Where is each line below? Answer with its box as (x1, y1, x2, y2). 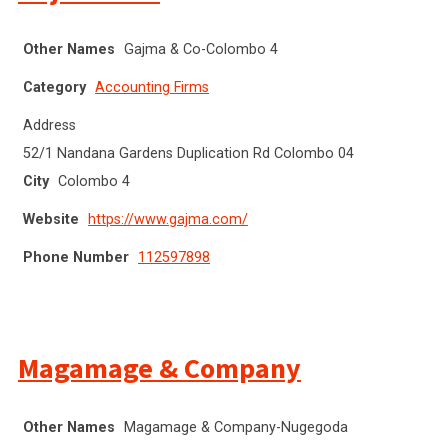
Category (23, 78, 86, 96)
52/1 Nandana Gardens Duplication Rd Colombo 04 (23, 144, 354, 162)
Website (23, 210, 79, 228)
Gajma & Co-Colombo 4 (124, 40, 278, 58)
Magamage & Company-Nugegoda (124, 418, 348, 436)
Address (23, 116, 76, 134)
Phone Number (23, 248, 129, 266)
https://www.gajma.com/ (88, 210, 248, 228)
